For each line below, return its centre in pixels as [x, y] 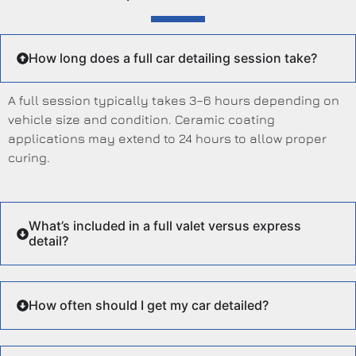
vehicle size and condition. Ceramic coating [141, 119]
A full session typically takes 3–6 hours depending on [174, 100]
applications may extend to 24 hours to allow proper [167, 138]
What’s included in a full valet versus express [165, 226]
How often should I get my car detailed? [149, 306]
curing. [29, 157]
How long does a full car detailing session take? [173, 58]
